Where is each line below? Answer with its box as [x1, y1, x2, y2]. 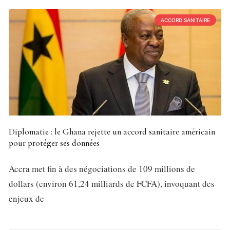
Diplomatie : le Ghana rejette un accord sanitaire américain [9, 126, 215, 138]
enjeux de [9, 193, 44, 205]
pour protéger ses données [9, 138, 100, 149]
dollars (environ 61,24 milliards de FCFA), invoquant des [9, 178, 215, 190]
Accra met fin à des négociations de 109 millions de [9, 163, 195, 175]
